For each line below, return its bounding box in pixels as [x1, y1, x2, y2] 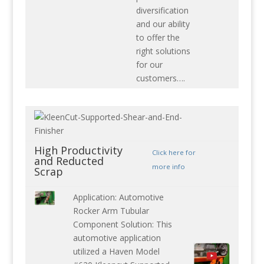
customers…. [136, 72, 185, 84]
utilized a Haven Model [72, 246, 160, 258]
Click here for [151, 148, 196, 157]
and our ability [136, 18, 190, 30]
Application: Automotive [72, 192, 164, 203]
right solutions [136, 45, 190, 57]
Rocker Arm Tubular [72, 205, 149, 217]
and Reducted [34, 154, 104, 169]
